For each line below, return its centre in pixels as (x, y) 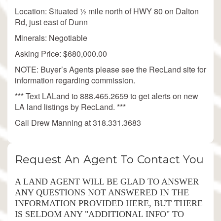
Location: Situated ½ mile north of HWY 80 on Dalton (107, 11)
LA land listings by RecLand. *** (70, 107)
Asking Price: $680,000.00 (61, 53)
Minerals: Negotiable (51, 37)
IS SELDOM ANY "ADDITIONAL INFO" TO (99, 214)
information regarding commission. (75, 80)
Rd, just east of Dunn (51, 22)
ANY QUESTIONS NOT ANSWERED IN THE (102, 192)
